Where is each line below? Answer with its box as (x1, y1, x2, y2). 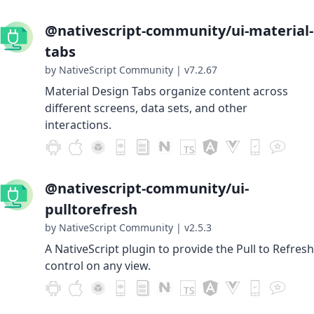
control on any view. (45, 258, 151, 273)
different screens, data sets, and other (45, 100, 247, 116)
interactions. (45, 117, 111, 132)
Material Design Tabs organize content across (45, 83, 288, 99)
